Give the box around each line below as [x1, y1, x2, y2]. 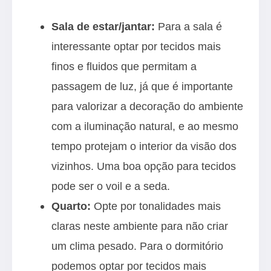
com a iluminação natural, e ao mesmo [51, 120, 238, 132]
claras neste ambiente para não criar [51, 220, 228, 232]
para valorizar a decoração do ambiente [51, 100, 243, 113]
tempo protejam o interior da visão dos [51, 140, 237, 152]
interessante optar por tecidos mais [51, 40, 221, 53]
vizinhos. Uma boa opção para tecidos [51, 160, 236, 172]
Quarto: [51, 200, 91, 212]
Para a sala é [158, 20, 222, 33]
